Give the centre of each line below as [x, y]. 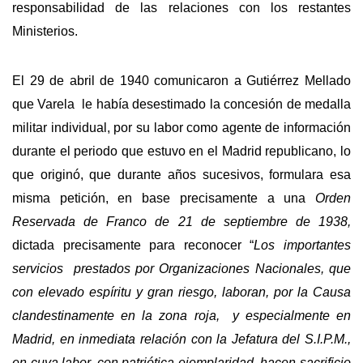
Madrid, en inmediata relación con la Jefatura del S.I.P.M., [181, 339]
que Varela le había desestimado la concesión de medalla [181, 104]
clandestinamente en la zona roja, [116, 315]
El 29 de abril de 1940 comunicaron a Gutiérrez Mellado [181, 80]
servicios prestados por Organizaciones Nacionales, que [181, 268]
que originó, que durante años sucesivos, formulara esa [181, 174]
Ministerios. [45, 32]
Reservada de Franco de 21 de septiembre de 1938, [181, 221]
